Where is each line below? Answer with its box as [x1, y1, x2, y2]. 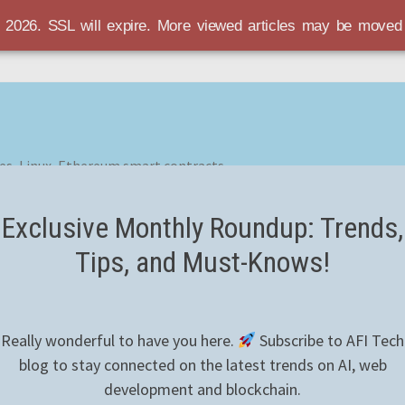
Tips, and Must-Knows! [75, 245, 330, 279]
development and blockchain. [104, 379, 301, 400]
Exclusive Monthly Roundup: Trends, [2, 211, 403, 245]
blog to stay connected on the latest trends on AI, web [18, 354, 387, 375]
